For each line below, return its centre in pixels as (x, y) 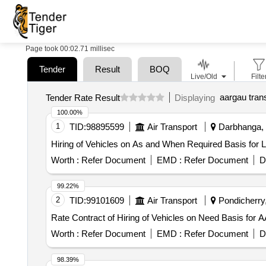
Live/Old (204, 77)
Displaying (197, 97)
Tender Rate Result (83, 97)
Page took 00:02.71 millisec (70, 49)
